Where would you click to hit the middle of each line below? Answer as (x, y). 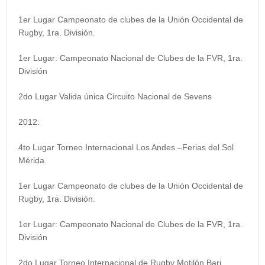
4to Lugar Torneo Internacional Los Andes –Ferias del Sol (126, 148)
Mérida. (33, 161)
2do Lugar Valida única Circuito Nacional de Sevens (115, 97)
